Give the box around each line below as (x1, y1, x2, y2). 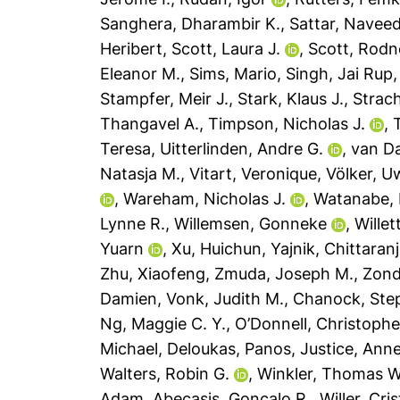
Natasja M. (100, 164, 181, 183)
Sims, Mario (189, 64, 278, 83)
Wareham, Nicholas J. (123, 189, 287, 208)
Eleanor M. (100, 64, 181, 83)
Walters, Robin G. (100, 364, 230, 383)
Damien (100, 289, 158, 308)
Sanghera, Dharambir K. (100, 14, 281, 33)
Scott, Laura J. (171, 39, 281, 58)
